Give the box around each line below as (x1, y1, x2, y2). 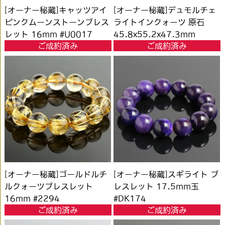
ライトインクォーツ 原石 (114, 18, 205, 27)
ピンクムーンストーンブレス (5, 18, 109, 27)
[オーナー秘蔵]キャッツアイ (5, 6, 107, 15)
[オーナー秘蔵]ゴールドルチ (5, 170, 107, 178)
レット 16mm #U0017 (5, 30, 93, 39)
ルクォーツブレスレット (5, 182, 93, 190)
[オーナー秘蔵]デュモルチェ (114, 6, 216, 15)
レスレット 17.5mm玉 (114, 182, 199, 190)
